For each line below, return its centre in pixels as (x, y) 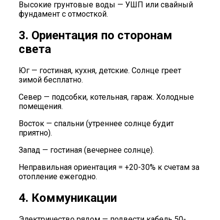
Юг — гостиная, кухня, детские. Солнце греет (100, 70)
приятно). (35, 133)
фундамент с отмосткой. (63, 14)
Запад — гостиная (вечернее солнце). (86, 150)
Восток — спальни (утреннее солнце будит (96, 123)
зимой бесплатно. (51, 80)
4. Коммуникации (68, 198)
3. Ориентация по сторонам (96, 36)
